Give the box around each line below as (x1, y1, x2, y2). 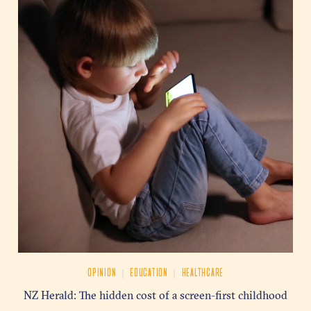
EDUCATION (130, 267, 171, 278)
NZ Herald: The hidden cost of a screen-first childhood (24, 288, 287, 303)
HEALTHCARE (181, 267, 224, 278)
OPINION (87, 267, 119, 278)
